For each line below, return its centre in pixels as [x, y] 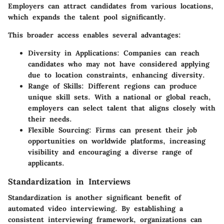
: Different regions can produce [139, 86]
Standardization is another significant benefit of [94, 198]
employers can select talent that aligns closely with [122, 108]
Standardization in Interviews [69, 182]
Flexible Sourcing [58, 130]
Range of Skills [55, 86]
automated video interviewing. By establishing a [95, 209]
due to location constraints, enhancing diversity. [116, 75]
